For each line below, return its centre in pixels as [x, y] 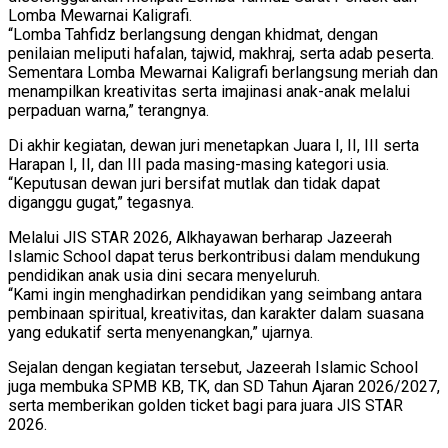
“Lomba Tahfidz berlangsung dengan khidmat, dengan [193, 34]
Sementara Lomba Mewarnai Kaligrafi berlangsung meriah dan [223, 72]
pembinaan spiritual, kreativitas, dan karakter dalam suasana [216, 313]
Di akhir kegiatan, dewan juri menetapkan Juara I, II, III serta [213, 145]
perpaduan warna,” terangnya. [108, 110]
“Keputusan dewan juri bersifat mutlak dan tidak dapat [194, 183]
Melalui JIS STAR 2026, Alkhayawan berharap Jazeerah [200, 237]
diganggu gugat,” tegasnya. [101, 202]
